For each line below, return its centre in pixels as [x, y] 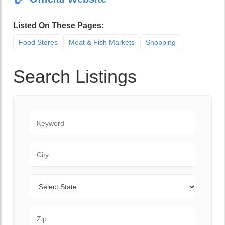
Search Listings [75, 77]
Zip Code [45, 212]
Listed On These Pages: [59, 25]
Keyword [44, 116]
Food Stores [38, 42]
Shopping [161, 42]
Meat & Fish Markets [102, 42]
